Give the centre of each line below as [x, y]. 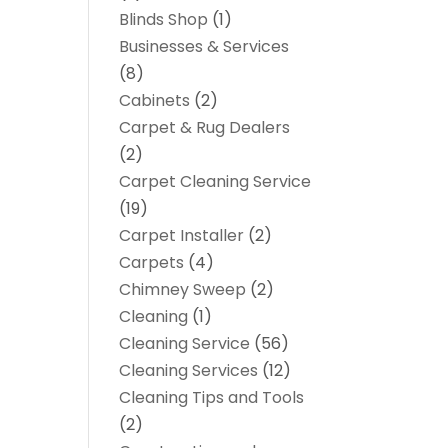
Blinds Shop [164, 19]
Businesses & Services [204, 46]
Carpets [152, 262]
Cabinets [155, 100]
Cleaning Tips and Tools [212, 397]
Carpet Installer [182, 235]
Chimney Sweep [183, 289]
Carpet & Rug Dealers [205, 127]
